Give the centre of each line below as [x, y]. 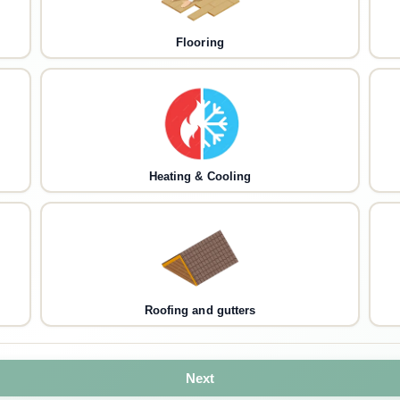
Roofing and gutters [200, 311]
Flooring [200, 43]
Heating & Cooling [200, 177]
